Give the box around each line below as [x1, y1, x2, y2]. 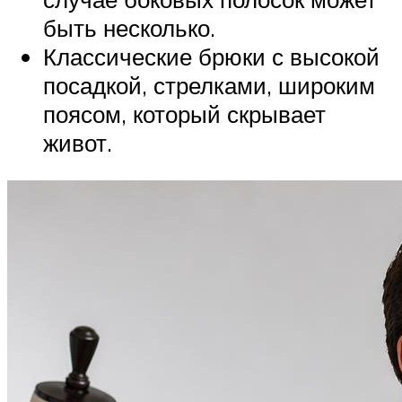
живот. [43, 128, 112, 158]
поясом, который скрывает [43, 100, 326, 129]
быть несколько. [43, 13, 215, 43]
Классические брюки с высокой [43, 42, 380, 72]
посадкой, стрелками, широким [43, 71, 375, 100]
